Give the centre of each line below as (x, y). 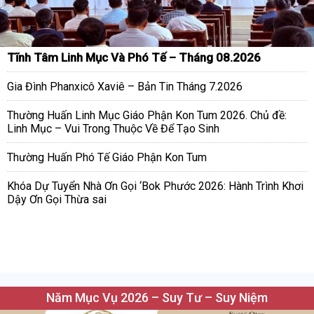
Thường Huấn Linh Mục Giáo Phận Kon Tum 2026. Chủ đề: (147, 116)
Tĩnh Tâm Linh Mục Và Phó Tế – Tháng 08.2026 (134, 58)
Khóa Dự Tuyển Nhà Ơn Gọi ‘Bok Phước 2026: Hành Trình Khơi (155, 186)
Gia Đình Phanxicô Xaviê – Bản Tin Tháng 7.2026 (125, 87)
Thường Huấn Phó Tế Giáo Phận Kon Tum (107, 158)
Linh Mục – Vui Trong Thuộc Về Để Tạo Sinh (113, 129)
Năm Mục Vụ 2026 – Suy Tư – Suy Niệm (157, 298)
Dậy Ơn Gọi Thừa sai (57, 200)
